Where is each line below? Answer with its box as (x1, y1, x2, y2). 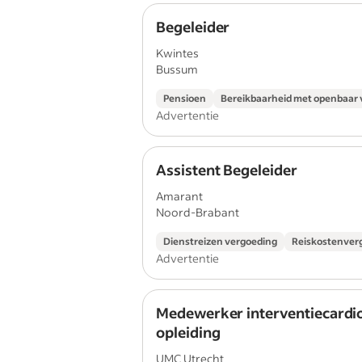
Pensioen (163, 92, 206, 104)
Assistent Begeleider (156, 160, 297, 179)
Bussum (156, 61, 198, 77)
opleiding (156, 322, 221, 342)
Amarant (156, 188, 203, 204)
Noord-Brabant (156, 204, 239, 220)
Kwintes (156, 45, 199, 61)
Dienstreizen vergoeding (163, 235, 277, 247)
